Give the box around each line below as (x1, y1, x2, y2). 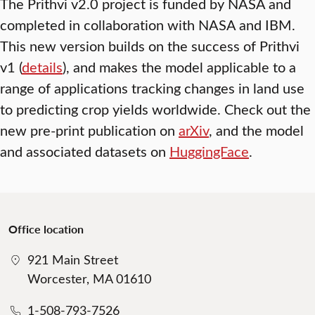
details (22, 57, 63, 77)
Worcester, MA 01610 (27, 270, 151, 288)
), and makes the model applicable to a (63, 57, 296, 77)
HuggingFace (169, 141, 249, 161)
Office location (8, 221, 84, 238)
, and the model (209, 120, 304, 140)
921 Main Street (27, 251, 118, 269)
